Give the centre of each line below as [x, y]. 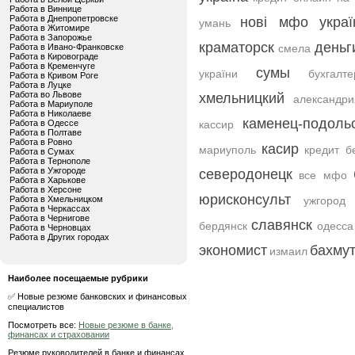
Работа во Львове [46, 94]
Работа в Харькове [48, 180]
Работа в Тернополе [50, 161]
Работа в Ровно [41, 142]
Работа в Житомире [50, 28]
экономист [233, 250]
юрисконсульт [245, 200]
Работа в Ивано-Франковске [67, 47]
